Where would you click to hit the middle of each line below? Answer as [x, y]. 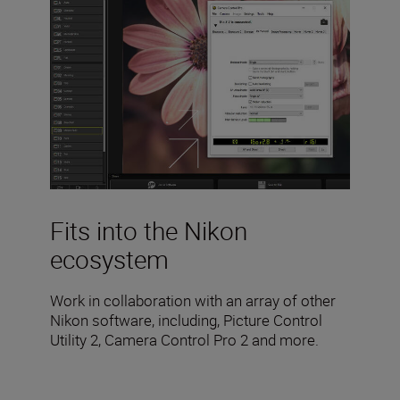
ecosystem [109, 259]
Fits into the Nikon [149, 231]
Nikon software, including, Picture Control [186, 321]
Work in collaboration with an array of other [193, 301]
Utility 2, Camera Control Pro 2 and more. [184, 340]
